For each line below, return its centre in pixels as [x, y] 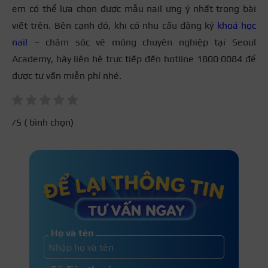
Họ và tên [72, 233]
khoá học [237, 25]
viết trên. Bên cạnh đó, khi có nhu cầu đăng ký [115, 25]
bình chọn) [50, 123]
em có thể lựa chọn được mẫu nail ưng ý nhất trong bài [134, 8]
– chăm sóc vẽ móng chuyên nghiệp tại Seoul [142, 42]
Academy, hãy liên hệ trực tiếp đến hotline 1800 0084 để [134, 59]
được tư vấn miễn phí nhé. [67, 75]
